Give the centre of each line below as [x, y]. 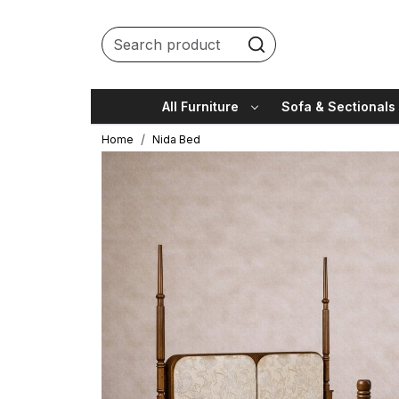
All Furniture [201, 106]
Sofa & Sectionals [338, 106]
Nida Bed [176, 139]
